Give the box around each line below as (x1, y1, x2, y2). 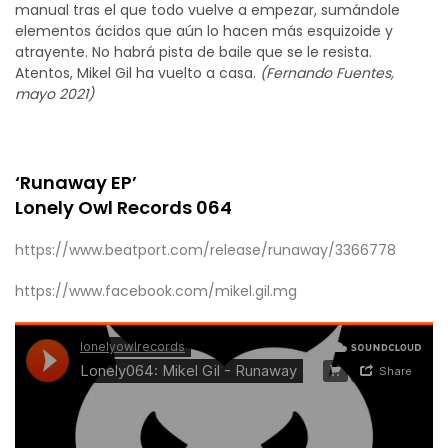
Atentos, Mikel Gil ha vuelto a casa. (15, 63, 260, 83)
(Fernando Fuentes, (260, 63, 394, 83)
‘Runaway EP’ (15, 170, 137, 195)
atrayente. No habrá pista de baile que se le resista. (15, 42, 372, 62)
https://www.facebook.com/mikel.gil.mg (15, 281, 297, 301)
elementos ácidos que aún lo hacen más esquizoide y (15, 21, 393, 41)
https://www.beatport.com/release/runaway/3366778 (15, 240, 396, 260)
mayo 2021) (15, 84, 94, 104)
